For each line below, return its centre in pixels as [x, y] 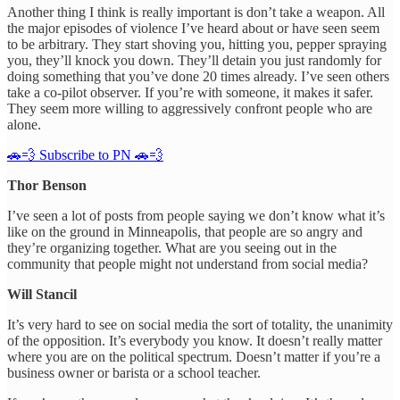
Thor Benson [47, 185]
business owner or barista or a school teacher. [134, 372]
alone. [24, 124]
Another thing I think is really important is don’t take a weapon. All [196, 12]
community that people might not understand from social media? [187, 263]
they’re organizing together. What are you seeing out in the [172, 247]
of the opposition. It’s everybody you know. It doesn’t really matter [195, 340]
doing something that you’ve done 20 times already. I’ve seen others [198, 76]
